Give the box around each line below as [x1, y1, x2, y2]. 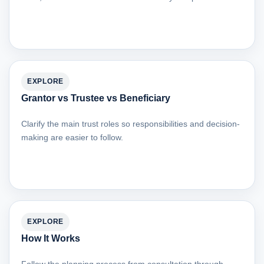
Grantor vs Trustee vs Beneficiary [21, 93, 170, 104]
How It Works [21, 233, 80, 244]
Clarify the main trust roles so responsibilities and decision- [21, 119, 240, 129]
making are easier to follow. [21, 133, 123, 143]
